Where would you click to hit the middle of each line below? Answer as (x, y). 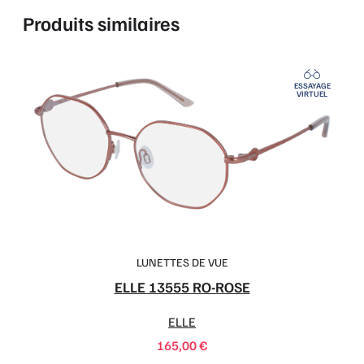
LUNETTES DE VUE (182, 262)
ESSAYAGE (312, 86)
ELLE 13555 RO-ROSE (182, 286)
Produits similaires (101, 24)
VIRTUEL (312, 94)
